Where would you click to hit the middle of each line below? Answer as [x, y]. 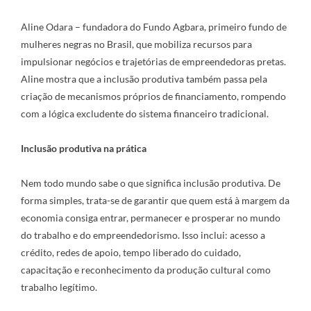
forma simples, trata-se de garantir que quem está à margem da [155, 200]
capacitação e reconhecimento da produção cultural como [146, 270]
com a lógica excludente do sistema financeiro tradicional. [145, 114]
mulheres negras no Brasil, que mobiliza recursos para [136, 44]
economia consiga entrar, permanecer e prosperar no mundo [151, 218]
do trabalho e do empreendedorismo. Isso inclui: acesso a [143, 235]
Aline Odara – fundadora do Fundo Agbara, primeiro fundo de [154, 27]
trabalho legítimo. [59, 287]
